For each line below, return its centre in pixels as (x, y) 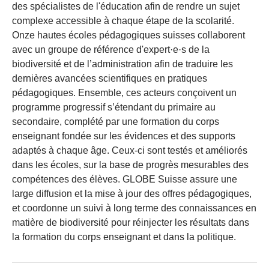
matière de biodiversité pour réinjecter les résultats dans (131, 222)
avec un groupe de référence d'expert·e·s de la (111, 49)
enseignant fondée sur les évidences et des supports (124, 136)
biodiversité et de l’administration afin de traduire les (122, 64)
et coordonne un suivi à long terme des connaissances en (134, 208)
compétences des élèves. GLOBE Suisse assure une (125, 179)
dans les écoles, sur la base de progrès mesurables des (130, 165)
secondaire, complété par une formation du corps (116, 121)
